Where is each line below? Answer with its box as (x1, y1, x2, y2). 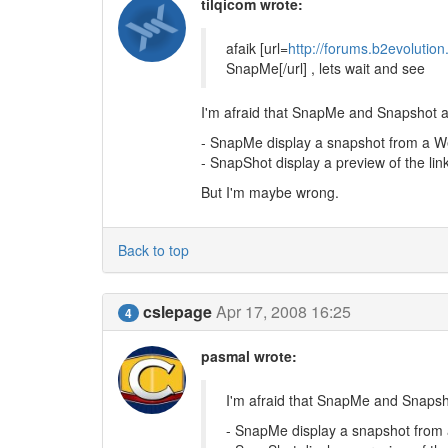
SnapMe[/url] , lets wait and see (225, 57, 425, 78)
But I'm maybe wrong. (200, 181, 339, 202)
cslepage (143, 299, 212, 323)
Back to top (118, 239, 189, 260)
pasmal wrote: (200, 345, 297, 366)
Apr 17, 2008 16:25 (216, 299, 351, 323)
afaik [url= (225, 37, 288, 58)
